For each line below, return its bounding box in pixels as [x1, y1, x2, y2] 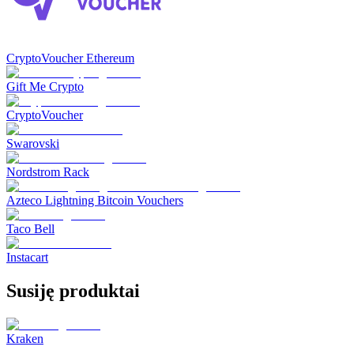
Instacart [6, 250, 48, 265]
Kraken [6, 332, 43, 346]
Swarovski [6, 137, 59, 151]
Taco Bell [6, 222, 55, 236]
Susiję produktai [6, 281, 140, 302]
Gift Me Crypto [6, 80, 84, 94]
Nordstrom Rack [6, 165, 89, 179]
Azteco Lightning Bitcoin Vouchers [6, 194, 183, 208]
